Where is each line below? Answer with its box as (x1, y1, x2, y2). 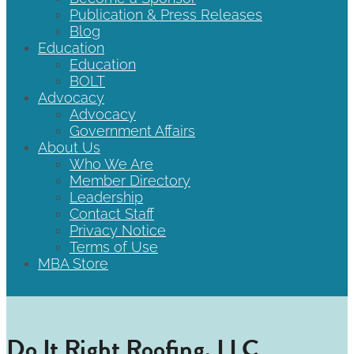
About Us (38, 139, 100, 156)
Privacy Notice (70, 222, 166, 239)
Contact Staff (70, 205, 154, 222)
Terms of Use (70, 239, 158, 255)
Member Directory (70, 172, 190, 189)
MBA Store (38, 255, 108, 272)
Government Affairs (70, 122, 195, 139)
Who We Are (70, 156, 153, 172)
